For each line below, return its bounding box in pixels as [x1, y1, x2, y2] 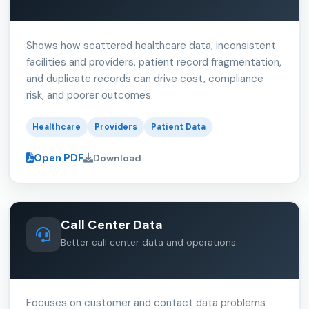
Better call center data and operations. [60, 237, 238, 249]
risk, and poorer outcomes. [26, 88, 153, 103]
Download [92, 151, 141, 164]
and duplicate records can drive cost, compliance [26, 72, 263, 86]
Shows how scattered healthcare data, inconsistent [26, 39, 276, 53]
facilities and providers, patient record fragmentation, [26, 55, 281, 70]
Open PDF [33, 151, 83, 166]
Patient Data [151, 121, 206, 133]
